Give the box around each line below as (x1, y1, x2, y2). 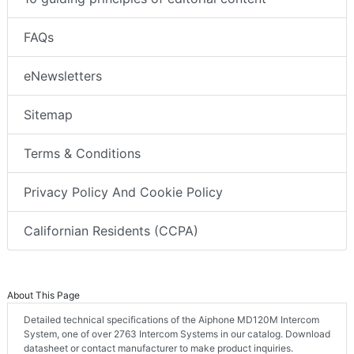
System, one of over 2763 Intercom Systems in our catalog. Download (24, 328, 330, 341)
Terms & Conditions (24, 145, 141, 162)
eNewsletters (24, 68, 102, 85)
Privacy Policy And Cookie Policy (24, 184, 223, 201)
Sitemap (24, 107, 73, 123)
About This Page (7, 289, 80, 302)
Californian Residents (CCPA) (24, 223, 198, 239)
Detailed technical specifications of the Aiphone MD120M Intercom (24, 314, 319, 326)
